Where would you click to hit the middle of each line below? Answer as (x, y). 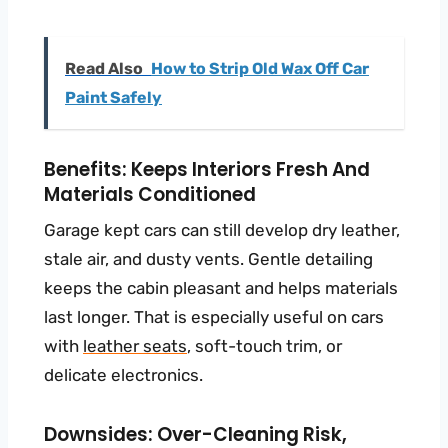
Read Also (104, 68)
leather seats (135, 345)
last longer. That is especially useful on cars (214, 316)
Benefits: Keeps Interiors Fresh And (207, 169)
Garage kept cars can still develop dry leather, (222, 229)
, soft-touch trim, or (264, 345)
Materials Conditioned (150, 194)
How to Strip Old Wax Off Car (260, 68)
